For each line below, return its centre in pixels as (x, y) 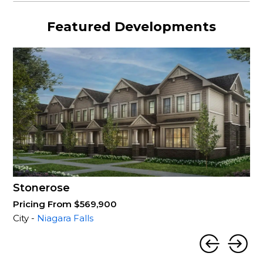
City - (25, 218)
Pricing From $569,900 (65, 204)
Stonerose (42, 188)
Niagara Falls (65, 218)
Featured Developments (131, 27)
